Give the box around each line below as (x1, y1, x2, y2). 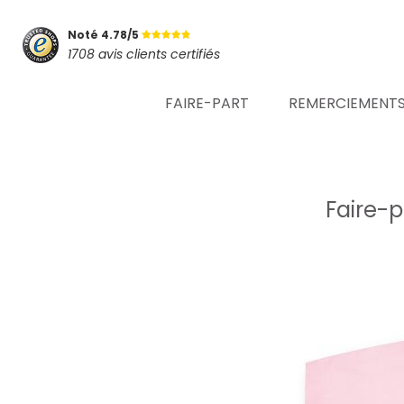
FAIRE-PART (165, 93, 249, 114)
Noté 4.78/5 (68, 26, 142, 42)
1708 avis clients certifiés (68, 44, 220, 63)
